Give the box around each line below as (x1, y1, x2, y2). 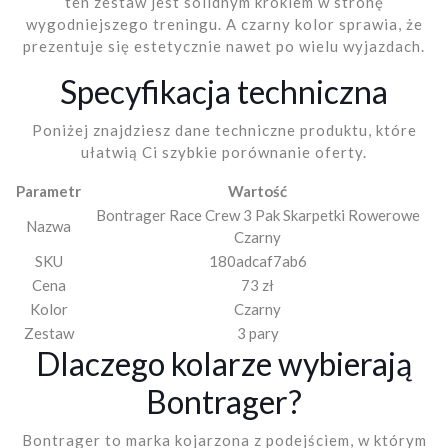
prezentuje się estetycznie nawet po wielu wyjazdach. (23, 36, 425, 55)
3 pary (236, 323, 279, 342)
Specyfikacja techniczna (60, 71, 388, 111)
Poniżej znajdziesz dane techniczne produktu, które (31, 120, 417, 139)
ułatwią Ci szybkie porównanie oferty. (81, 142, 367, 161)
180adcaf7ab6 (208, 251, 307, 270)
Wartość (228, 181, 287, 200)
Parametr (16, 181, 81, 200)
